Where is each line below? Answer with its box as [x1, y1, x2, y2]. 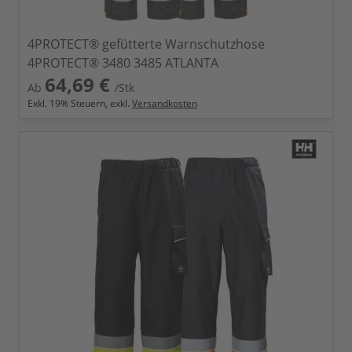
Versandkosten [132, 97, 197, 110]
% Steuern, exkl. [60, 97, 132, 110]
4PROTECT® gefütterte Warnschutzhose [27, 35, 265, 53]
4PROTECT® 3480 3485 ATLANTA [27, 54, 218, 71]
